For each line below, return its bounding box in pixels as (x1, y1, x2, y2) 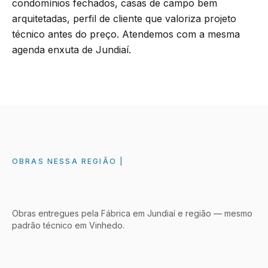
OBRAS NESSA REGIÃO (12, 157, 117, 166)
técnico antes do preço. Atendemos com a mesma (12, 28, 240, 41)
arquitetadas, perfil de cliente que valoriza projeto (12, 13, 236, 25)
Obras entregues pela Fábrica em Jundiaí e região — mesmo (12, 208, 252, 219)
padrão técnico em (12, 220, 89, 231)
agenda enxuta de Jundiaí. (12, 44, 131, 56)
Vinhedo (89, 220, 123, 231)
